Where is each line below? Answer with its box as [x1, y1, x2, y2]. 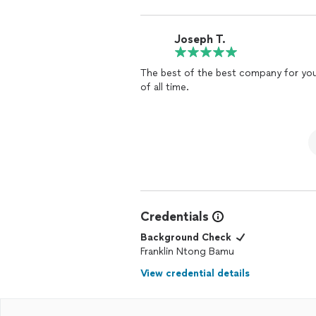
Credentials [140, 209, 209, 224]
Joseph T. [174, 32, 226, 46]
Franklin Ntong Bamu [140, 245, 234, 257]
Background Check [140, 231, 231, 243]
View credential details [140, 267, 250, 279]
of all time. [140, 81, 189, 93]
